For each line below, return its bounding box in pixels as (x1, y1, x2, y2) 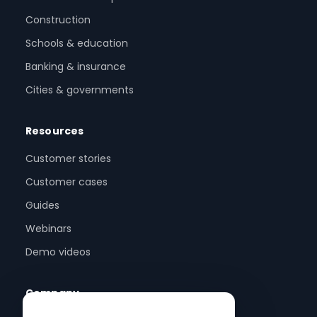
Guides (25, 198, 59, 213)
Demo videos (25, 245, 91, 260)
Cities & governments (25, 83, 134, 98)
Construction (25, 13, 91, 28)
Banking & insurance (25, 59, 126, 74)
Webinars (25, 221, 71, 236)
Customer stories (25, 151, 111, 166)
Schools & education (25, 36, 128, 51)
